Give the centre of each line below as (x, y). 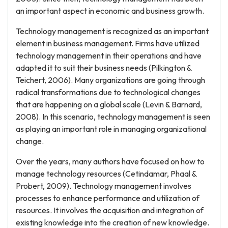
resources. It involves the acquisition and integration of (110, 210)
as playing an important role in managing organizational (111, 129)
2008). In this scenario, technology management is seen (113, 117)
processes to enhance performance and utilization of (108, 198)
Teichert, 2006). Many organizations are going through (110, 80)
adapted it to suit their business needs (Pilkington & (104, 68)
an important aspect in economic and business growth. (110, 11)
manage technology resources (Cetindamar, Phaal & (106, 174)
